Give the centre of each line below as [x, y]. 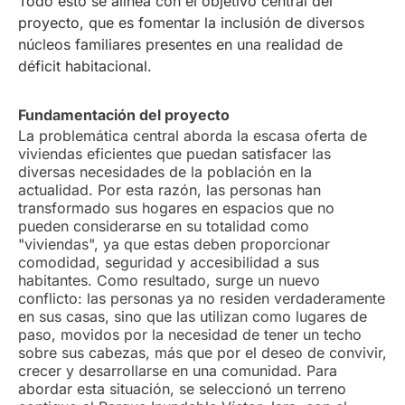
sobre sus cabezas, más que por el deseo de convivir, [202, 353]
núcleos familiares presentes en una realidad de [180, 44]
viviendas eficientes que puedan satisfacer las [174, 154]
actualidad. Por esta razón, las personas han [170, 190]
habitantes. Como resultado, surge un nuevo [169, 281]
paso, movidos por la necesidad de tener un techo [190, 335]
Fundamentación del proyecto [124, 115]
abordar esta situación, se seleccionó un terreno [182, 389]
